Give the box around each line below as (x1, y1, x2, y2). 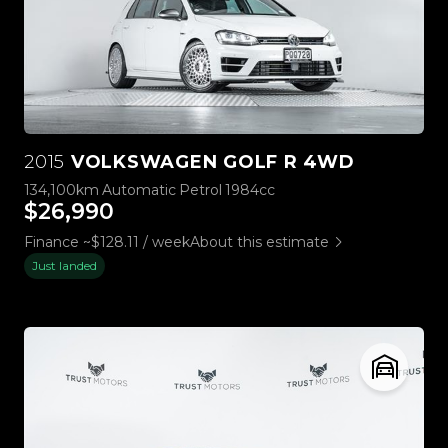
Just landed (32, 258, 97, 274)
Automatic (102, 181, 176, 200)
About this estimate (190, 233, 329, 252)
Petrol (179, 181, 222, 200)
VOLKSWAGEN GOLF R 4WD (65, 151, 355, 174)
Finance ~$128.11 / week (24, 233, 190, 252)
